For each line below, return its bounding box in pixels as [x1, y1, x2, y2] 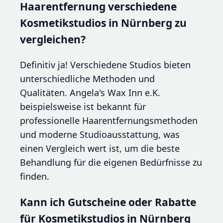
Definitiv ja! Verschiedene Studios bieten [20, 59, 191, 71]
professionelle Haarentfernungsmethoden [20, 114, 198, 127]
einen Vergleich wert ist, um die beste [20, 142, 180, 155]
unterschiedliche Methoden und [20, 73, 155, 85]
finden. [20, 170, 49, 183]
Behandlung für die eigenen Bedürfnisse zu [20, 156, 202, 169]
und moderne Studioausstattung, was [20, 128, 180, 141]
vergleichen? [20, 32, 86, 47]
